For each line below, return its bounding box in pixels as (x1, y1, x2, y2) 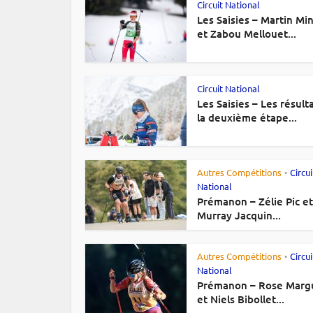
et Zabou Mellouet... (197, 27, 296, 41)
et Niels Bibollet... (197, 292, 284, 306)
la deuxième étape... (197, 110, 297, 124)
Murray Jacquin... (197, 208, 281, 222)
